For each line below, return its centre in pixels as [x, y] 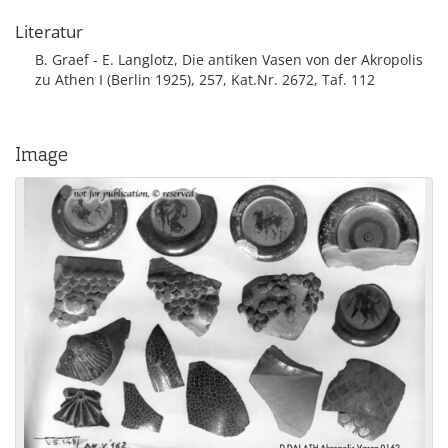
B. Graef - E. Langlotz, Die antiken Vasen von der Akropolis [229, 59]
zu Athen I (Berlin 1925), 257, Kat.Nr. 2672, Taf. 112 [205, 79]
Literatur [49, 31]
